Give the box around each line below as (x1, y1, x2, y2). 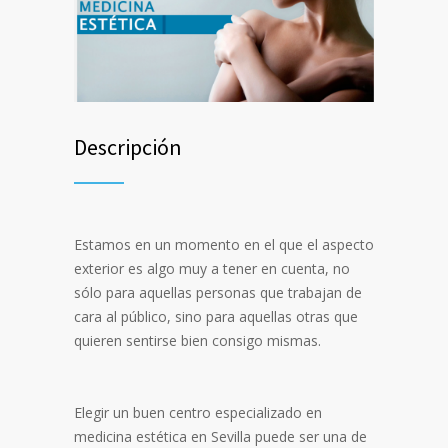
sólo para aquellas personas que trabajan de (74, 283, 362, 303)
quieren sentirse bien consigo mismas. (74, 331, 325, 351)
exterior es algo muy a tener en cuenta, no (74, 259, 350, 279)
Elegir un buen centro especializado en (74, 403, 322, 423)
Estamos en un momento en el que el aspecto (74, 235, 374, 255)
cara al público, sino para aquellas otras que (74, 307, 358, 327)
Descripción (74, 133, 182, 162)
